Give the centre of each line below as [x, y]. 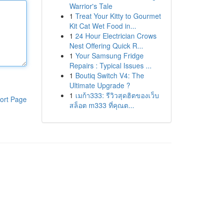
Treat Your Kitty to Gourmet [118, 16]
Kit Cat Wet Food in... [103, 26]
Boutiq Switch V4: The [110, 75]
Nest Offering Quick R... [106, 46]
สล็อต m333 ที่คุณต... [102, 105]
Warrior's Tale [91, 6]
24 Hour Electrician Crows [116, 36]
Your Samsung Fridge [109, 55]
